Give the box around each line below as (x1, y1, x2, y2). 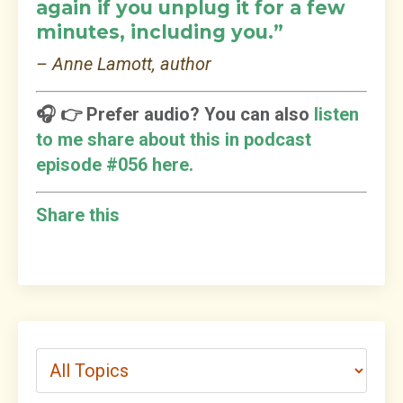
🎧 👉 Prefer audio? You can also (36, 103, 309, 126)
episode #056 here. (36, 154, 193, 176)
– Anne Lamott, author (36, 53, 211, 76)
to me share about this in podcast (36, 129, 311, 151)
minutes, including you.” (36, 21, 283, 44)
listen (314, 103, 359, 126)
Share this (36, 204, 120, 227)
